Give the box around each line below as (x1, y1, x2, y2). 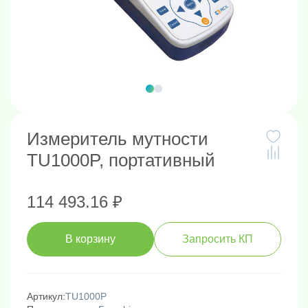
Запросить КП (182, 233, 253, 245)
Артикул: (27, 290, 65, 302)
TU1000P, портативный (27, 149, 215, 170)
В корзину (65, 233, 115, 245)
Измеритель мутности (27, 128, 208, 149)
